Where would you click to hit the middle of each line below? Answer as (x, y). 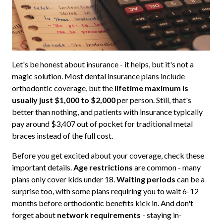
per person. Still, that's (153, 100)
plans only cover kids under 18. (64, 179)
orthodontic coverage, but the (63, 88)
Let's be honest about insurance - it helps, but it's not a (103, 64)
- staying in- (161, 215)
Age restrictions (103, 167)
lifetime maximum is (151, 88)
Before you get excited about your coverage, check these (108, 155)
